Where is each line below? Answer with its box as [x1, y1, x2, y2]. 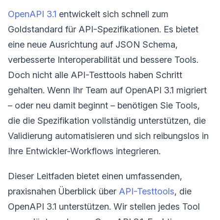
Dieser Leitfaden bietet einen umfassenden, [8, 170, 182, 181]
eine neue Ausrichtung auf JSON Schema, [8, 39, 178, 50]
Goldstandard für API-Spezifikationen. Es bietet [8, 24, 198, 34]
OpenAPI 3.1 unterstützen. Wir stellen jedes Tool [8, 201, 200, 212]
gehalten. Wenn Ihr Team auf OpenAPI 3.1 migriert [8, 84, 207, 95]
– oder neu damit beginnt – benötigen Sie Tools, [8, 100, 200, 110]
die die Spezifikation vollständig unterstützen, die [8, 115, 206, 126]
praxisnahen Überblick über [8, 186, 119, 196]
